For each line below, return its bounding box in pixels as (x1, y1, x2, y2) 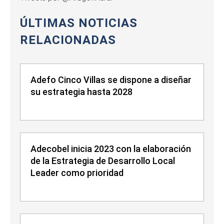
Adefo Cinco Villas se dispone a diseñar (30, 74, 191, 85)
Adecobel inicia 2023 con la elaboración (30, 143, 191, 154)
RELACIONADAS (20, 33, 116, 47)
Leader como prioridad (30, 167, 123, 178)
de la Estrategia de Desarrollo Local (30, 155, 175, 166)
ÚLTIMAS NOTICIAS (20, 16, 137, 30)
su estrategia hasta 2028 (30, 86, 132, 97)
